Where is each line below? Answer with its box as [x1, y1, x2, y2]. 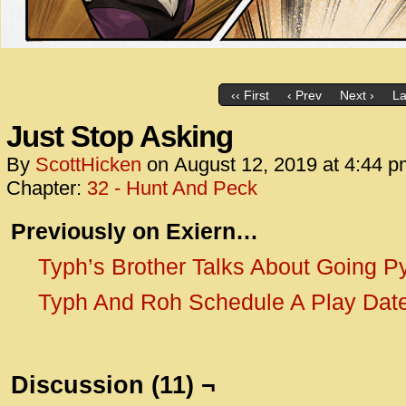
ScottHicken [35, 153, 141, 176]
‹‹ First [230, 88, 269, 103]
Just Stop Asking [6, 120, 233, 153]
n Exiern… [146, 218, 258, 244]
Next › [339, 88, 374, 103]
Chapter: [6, 177, 87, 199]
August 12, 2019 [174, 153, 317, 176]
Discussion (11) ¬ [11, 371, 216, 399]
